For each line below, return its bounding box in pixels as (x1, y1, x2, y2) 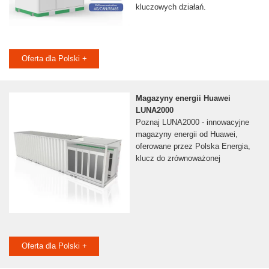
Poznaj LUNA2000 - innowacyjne (135, 118, 249, 127)
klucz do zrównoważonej (135, 154, 220, 163)
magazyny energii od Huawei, (135, 130, 238, 139)
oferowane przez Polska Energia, (135, 142, 250, 151)
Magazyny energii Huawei (135, 94, 231, 103)
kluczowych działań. (135, 2, 206, 12)
